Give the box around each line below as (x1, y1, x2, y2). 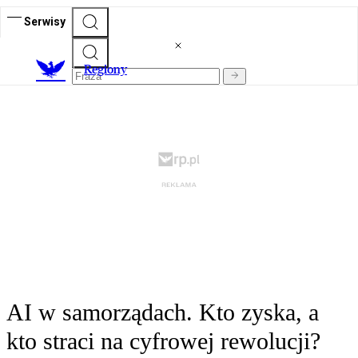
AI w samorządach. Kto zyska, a (6, 299, 319, 326)
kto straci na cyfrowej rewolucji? (6, 328, 320, 355)
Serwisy (24, 14, 66, 28)
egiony (92, 62, 127, 78)
